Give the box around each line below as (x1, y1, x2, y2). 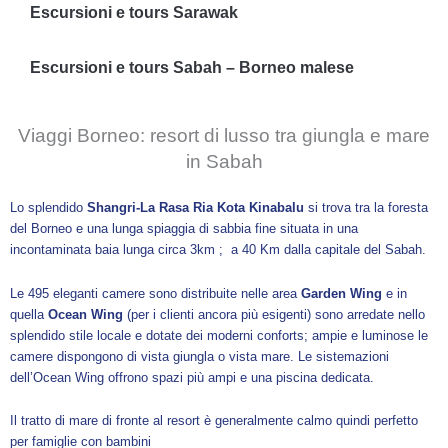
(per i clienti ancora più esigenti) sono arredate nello (123, 306, 425, 322)
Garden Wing (301, 285, 382, 301)
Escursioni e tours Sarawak (30, 3, 238, 21)
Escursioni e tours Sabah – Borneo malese (30, 58, 354, 76)
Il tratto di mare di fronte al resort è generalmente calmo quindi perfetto (10, 413, 418, 428)
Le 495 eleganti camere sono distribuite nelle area (10, 285, 301, 301)
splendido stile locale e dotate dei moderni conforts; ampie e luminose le (10, 327, 428, 343)
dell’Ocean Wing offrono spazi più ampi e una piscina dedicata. (10, 369, 374, 385)
